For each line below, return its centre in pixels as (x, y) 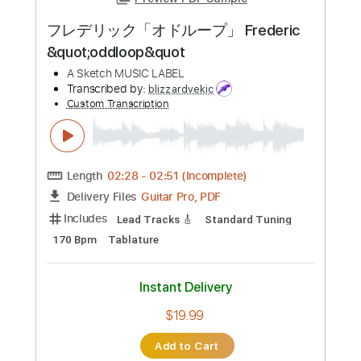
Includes (95, 282)
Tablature (149, 306)
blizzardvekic (201, 139)
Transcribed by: (119, 139)
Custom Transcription (131, 156)
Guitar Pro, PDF (201, 258)
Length (94, 234)
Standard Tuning (276, 283)
